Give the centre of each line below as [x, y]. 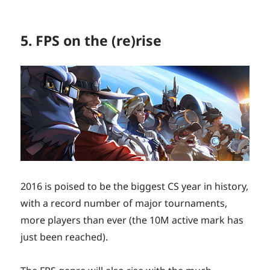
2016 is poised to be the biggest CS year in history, [135, 187]
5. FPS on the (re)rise [91, 41]
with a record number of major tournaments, [124, 203]
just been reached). [64, 237]
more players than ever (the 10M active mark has [132, 220]
